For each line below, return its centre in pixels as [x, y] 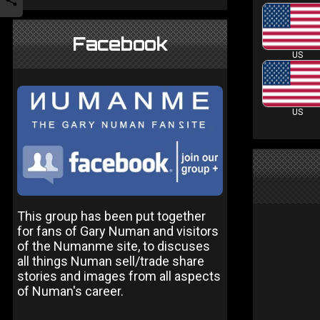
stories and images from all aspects [119, 276]
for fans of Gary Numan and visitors [118, 231]
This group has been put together [111, 216]
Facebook [120, 44]
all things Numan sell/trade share [111, 261]
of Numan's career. [70, 291]
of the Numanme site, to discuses [114, 246]
